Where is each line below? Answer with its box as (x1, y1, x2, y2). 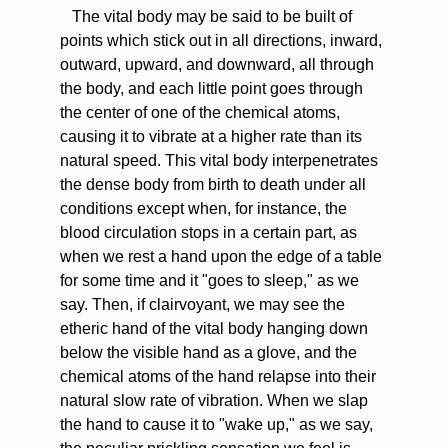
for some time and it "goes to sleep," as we (60, 272, 359, 290)
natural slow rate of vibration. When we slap (60, 392, 368, 410)
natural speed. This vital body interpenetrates (60, 152, 378, 170)
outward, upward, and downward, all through (60, 56, 374, 74)
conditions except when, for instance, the (60, 200, 347, 218)
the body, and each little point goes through (60, 80, 363, 98)
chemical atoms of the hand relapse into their (60, 368, 376, 386)
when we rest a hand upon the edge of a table (60, 248, 382, 266)
